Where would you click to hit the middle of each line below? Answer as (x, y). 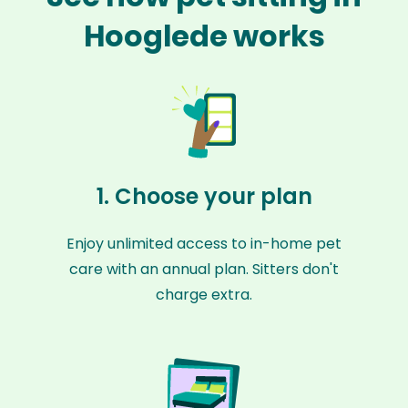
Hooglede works (204, 36)
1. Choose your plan (204, 196)
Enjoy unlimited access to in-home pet (204, 244)
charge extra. (204, 295)
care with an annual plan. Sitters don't (204, 269)
